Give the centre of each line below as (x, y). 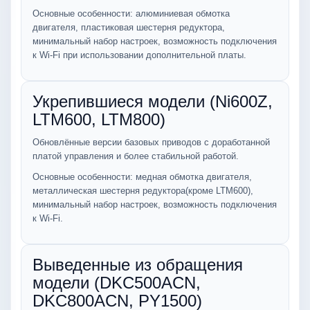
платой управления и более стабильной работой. (137, 156)
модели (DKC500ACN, (117, 283)
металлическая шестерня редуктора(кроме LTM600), (143, 191)
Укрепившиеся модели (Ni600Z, (153, 101)
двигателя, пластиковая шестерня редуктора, (129, 27)
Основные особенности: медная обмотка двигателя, (142, 177)
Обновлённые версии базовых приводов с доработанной (151, 142)
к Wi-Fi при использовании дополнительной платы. (139, 55)
